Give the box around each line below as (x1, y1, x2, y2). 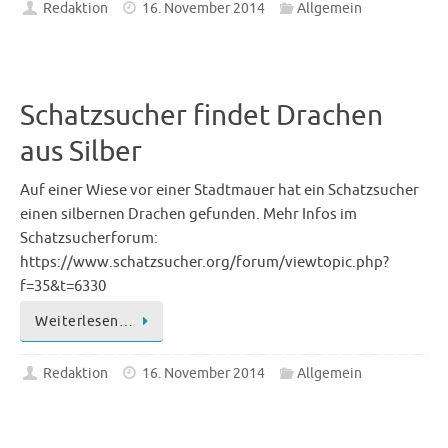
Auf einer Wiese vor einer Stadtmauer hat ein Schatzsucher (20, 179, 419, 200)
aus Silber (20, 133, 142, 169)
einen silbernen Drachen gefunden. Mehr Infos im (20, 203, 357, 224)
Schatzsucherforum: (20, 227, 158, 248)
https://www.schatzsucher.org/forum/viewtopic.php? (20, 251, 389, 272)
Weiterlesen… (35, 312, 133, 330)
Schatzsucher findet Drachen (20, 97, 383, 133)
